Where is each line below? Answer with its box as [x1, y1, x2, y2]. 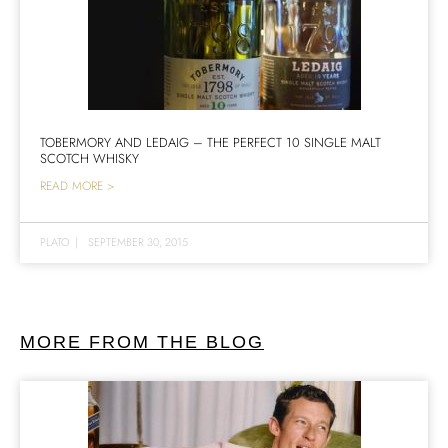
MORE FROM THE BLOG [20, 332, 264, 352]
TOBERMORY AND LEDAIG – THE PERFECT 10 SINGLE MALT [40, 133, 381, 152]
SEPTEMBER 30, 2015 [88, 234, 188, 250]
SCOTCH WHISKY [40, 149, 139, 168]
